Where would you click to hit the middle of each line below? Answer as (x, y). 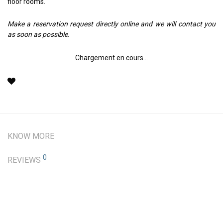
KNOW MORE (31, 136)
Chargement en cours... (111, 58)
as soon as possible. (39, 34)
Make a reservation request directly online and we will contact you (111, 24)
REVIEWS (25, 160)
